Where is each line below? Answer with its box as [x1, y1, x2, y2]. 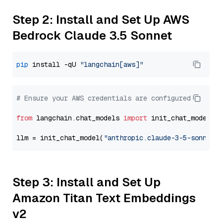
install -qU [28, 60, 80, 69]
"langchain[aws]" [80, 60, 143, 69]
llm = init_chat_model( [16, 133, 104, 142]
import [123, 113, 147, 122]
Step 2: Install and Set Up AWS [12, 12, 189, 27]
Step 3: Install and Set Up [12, 174, 161, 190]
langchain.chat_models [32, 113, 123, 122]
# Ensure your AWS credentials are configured [16, 94, 191, 103]
